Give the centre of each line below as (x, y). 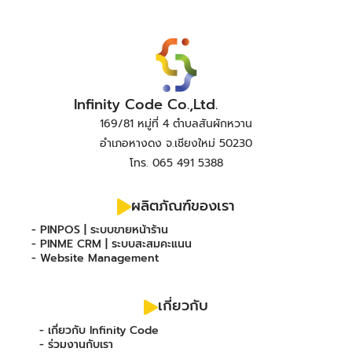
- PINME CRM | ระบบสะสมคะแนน (112, 244)
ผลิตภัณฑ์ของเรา (183, 205)
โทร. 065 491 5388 (176, 163)
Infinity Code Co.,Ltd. (145, 104)
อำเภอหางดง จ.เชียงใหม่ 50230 (176, 143)
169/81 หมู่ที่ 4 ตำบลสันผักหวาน (176, 124)
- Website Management (95, 258)
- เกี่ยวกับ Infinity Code (99, 330)
